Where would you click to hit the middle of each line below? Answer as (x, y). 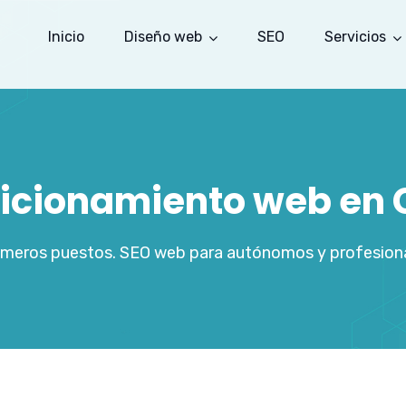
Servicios (355, 37)
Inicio (66, 37)
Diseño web (163, 37)
